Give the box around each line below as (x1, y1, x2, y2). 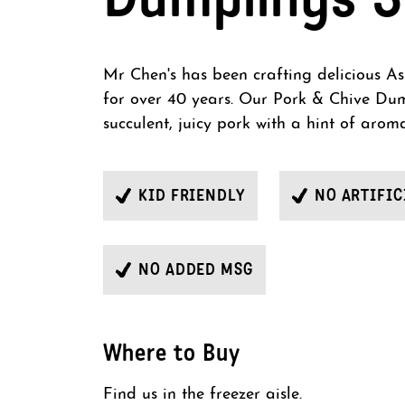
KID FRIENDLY (138, 185, 245, 205)
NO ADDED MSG (138, 259, 253, 279)
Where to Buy (103, 339, 240, 367)
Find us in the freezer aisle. (103, 386, 302, 403)
